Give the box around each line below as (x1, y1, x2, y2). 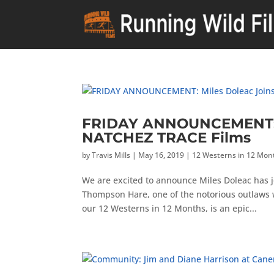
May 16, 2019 (138, 150, 185, 160)
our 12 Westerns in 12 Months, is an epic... (82, 202, 257, 214)
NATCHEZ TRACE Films (82, 128, 251, 146)
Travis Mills (92, 150, 131, 160)
